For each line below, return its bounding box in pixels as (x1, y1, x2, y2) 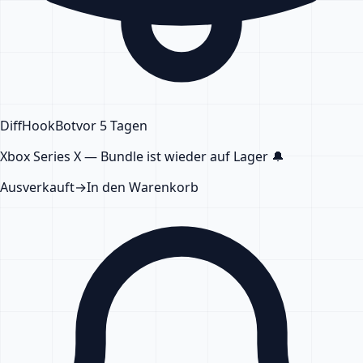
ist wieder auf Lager (147, 147, 268, 165)
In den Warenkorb (87, 177, 199, 196)
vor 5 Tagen (76, 116, 147, 135)
